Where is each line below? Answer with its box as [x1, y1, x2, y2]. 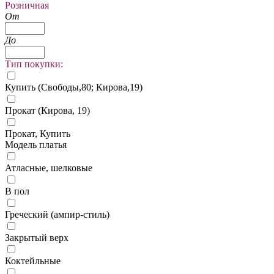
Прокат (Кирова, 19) [5, 105, 90, 116]
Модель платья [5, 139, 67, 150]
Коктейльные [5, 255, 61, 266]
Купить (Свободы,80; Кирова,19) [5, 81, 143, 92]
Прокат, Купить [5, 128, 70, 139]
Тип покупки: [5, 58, 63, 69]
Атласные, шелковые [5, 162, 92, 173]
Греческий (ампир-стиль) [5, 209, 109, 220]
